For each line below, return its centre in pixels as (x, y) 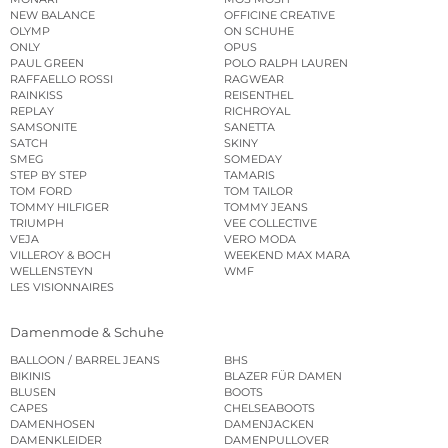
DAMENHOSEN (52, 423)
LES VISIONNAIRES (62, 287)
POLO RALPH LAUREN (286, 63)
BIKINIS (30, 375)
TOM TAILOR (258, 191)
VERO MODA (260, 239)
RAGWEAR (254, 79)
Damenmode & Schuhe (87, 331)
